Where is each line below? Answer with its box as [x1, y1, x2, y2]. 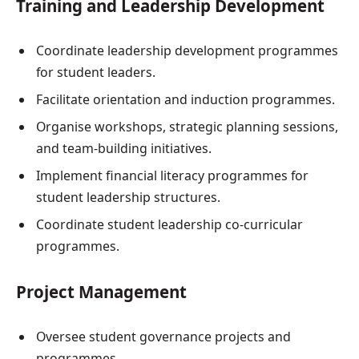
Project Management [16, 280, 187, 304]
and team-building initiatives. [36, 139, 212, 158]
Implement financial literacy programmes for [36, 167, 309, 185]
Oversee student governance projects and [36, 328, 291, 346]
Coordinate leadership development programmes [36, 42, 338, 60]
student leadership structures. [36, 188, 220, 207]
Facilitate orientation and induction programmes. [36, 91, 335, 109]
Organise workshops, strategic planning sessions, [36, 118, 338, 136]
